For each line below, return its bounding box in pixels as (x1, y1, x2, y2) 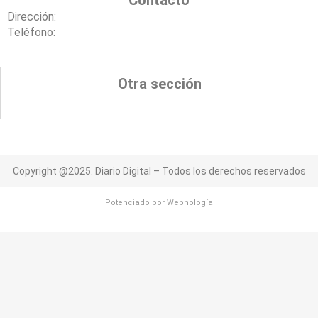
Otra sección (117, 75, 202, 92)
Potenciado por (105, 197, 167, 207)
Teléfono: (7, 25, 55, 39)
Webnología (167, 197, 213, 207)
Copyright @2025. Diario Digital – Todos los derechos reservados (12, 165, 306, 177)
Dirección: (7, 9, 56, 23)
